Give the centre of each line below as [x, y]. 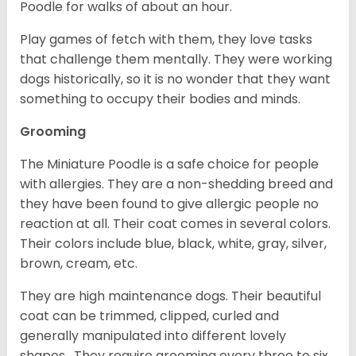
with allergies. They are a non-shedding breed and [176, 184]
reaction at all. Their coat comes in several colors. [175, 224]
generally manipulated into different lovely [153, 336]
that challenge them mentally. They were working [176, 60]
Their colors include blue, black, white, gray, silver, [173, 244]
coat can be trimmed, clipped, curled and [149, 316]
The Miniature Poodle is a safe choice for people [169, 164]
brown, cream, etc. [80, 264]
